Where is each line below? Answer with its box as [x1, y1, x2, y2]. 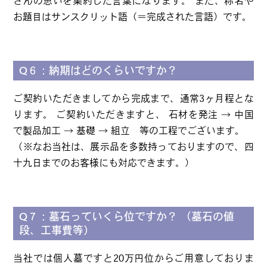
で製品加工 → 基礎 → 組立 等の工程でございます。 [13, 126, 245, 135]
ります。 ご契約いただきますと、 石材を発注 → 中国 [13, 110, 254, 119]
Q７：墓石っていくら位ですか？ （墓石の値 [19, 211, 235, 222]
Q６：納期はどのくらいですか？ [19, 65, 178, 76]
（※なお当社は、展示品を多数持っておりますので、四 [13, 142, 254, 151]
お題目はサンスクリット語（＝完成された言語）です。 [13, 12, 252, 21]
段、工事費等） [19, 225, 95, 235]
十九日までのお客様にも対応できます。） [13, 158, 195, 167]
